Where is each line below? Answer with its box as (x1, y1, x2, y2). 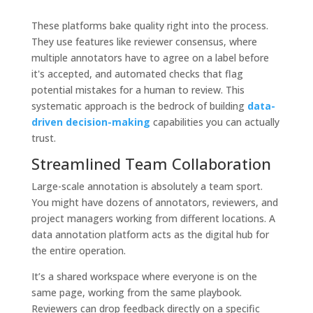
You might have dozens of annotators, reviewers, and (31, 195, 278, 209)
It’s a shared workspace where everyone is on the (31, 269, 257, 283)
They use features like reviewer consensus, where (31, 34, 257, 48)
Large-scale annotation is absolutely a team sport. (31, 179, 263, 193)
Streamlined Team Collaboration (31, 152, 271, 174)
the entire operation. (31, 243, 126, 257)
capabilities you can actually (150, 115, 279, 129)
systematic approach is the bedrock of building (31, 99, 247, 112)
